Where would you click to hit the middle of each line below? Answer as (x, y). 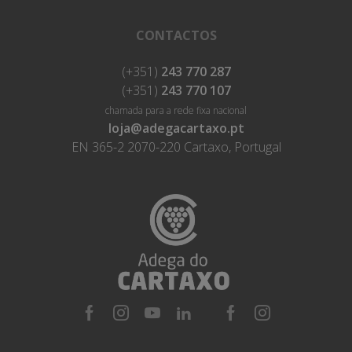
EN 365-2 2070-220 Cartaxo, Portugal (176, 147)
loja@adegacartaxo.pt (176, 128)
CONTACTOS (176, 35)
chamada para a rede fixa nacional (176, 110)
